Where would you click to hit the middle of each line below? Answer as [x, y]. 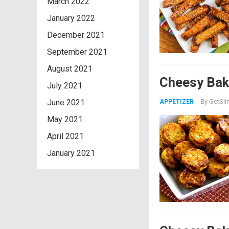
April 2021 [65, 136]
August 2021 [70, 69]
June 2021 [66, 102]
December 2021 [76, 35]
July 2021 [65, 86]
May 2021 [65, 119]
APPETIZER [177, 102]
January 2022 [71, 18]
